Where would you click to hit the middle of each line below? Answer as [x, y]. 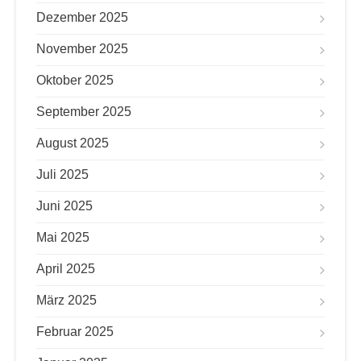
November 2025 [82, 49]
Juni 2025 [64, 206]
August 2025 [73, 143]
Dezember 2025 [82, 17]
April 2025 [66, 269]
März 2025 [66, 300]
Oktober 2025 [75, 80]
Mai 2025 [63, 237]
